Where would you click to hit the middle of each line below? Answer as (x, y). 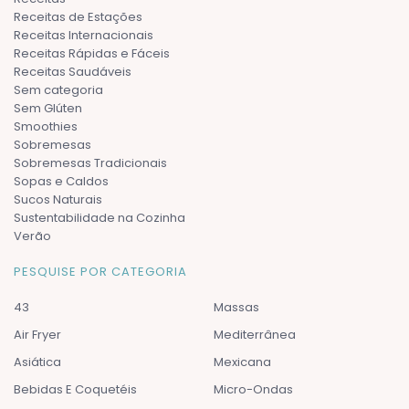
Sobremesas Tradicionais (90, 163)
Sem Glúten (48, 108)
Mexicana (242, 362)
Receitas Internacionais (84, 35)
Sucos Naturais (58, 199)
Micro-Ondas (253, 389)
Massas (236, 307)
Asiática (37, 362)
